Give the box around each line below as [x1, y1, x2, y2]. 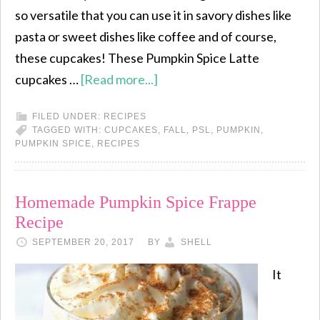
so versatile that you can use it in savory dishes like [15, 7, 291, 23]
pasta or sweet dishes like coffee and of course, [15, 29, 276, 44]
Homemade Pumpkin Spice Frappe [15, 193, 256, 211]
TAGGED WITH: [32, 125, 104, 135]
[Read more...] [81, 71, 158, 87]
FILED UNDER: [32, 111, 104, 121]
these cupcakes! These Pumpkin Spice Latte [15, 50, 259, 66]
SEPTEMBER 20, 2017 [32, 237, 134, 247]
